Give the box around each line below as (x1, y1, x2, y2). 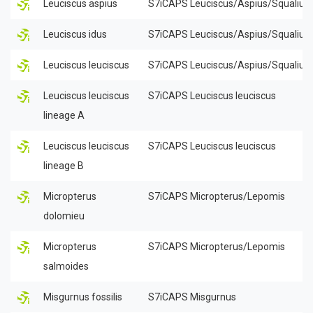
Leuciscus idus (43, 28, 107, 40)
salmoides (43, 260, 89, 272)
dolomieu (43, 210, 85, 221)
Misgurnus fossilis (43, 291, 122, 303)
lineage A (43, 109, 85, 121)
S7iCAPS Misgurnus (148, 291, 236, 303)
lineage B (43, 159, 84, 171)
